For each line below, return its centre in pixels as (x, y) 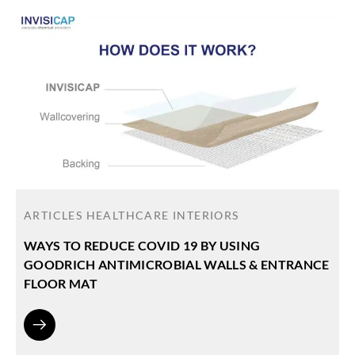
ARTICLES (55, 216)
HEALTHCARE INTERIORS (162, 216)
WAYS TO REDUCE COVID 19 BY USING (142, 246)
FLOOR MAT (61, 284)
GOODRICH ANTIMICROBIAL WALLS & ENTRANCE (177, 265)
